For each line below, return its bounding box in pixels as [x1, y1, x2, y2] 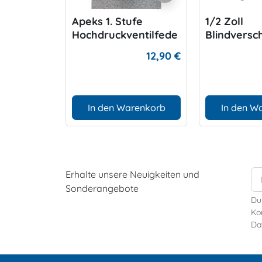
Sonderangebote [65, 182, 139, 194]
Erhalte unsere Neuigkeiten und [65, 168, 199, 180]
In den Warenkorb [87, 101, 166, 113]
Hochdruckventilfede [72, 27, 178, 42]
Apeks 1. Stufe [72, 14, 143, 28]
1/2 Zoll [205, 14, 243, 28]
